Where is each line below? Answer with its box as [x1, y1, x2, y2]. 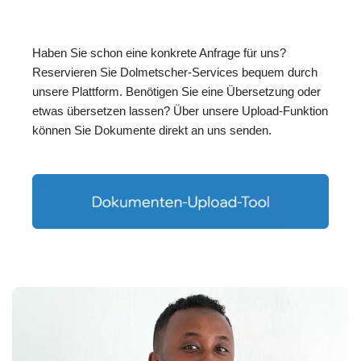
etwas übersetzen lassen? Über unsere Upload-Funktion [32, 104, 328, 118]
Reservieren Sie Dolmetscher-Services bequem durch [32, 65, 317, 80]
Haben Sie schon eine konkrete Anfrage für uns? [32, 46, 286, 60]
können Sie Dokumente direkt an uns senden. [32, 123, 272, 138]
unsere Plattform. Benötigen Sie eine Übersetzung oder [32, 85, 321, 99]
